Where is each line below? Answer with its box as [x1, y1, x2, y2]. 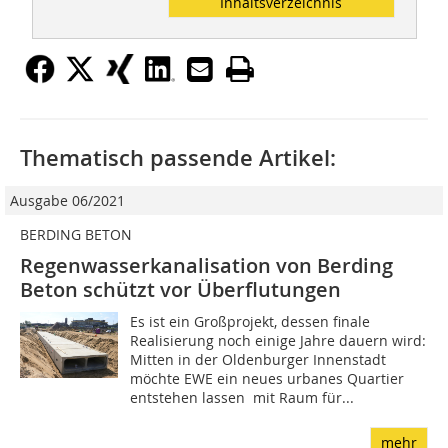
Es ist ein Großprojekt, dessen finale [130, 312, 371, 332]
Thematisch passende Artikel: [20, 143, 336, 174]
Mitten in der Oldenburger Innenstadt [130, 350, 387, 370]
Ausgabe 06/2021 [10, 191, 125, 211]
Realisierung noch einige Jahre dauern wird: [130, 331, 427, 351]
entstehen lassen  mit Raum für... [130, 388, 355, 408]
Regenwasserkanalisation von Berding [20, 252, 393, 280]
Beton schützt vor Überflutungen [20, 276, 341, 304]
